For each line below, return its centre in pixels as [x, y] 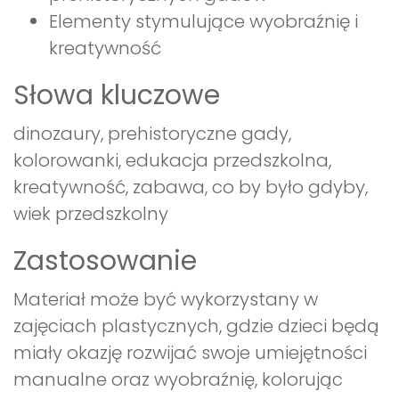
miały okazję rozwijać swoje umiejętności [190, 352]
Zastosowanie [105, 261]
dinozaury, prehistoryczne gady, [152, 133]
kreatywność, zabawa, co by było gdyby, [191, 187]
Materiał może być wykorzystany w [166, 299]
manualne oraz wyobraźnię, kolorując [178, 379]
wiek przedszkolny [91, 213]
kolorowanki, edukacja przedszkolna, [172, 160]
